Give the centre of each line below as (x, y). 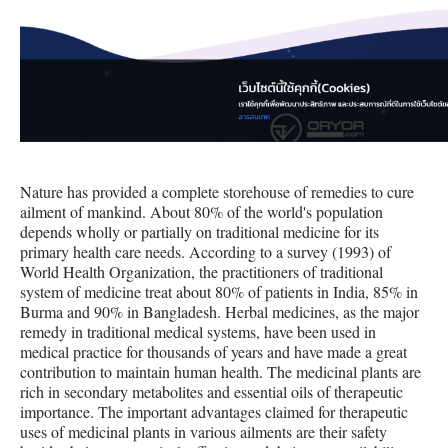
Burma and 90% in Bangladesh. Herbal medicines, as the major (219, 311)
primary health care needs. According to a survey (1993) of (205, 251)
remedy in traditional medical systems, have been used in (198, 331)
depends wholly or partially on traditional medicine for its (199, 231)
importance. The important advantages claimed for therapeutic (214, 411)
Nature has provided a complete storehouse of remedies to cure (217, 191)
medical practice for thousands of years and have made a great (213, 351)
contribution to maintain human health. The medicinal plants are (220, 371)
